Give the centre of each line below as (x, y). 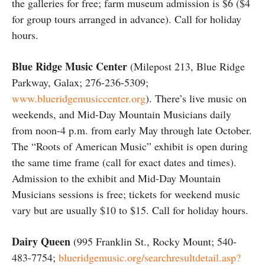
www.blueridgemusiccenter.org (79, 98)
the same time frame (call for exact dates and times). (124, 162)
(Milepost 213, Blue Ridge (186, 66)
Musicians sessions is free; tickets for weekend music (126, 194)
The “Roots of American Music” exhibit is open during (130, 146)
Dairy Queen (41, 241)
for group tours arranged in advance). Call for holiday (127, 19)
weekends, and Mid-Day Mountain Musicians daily (122, 114)
